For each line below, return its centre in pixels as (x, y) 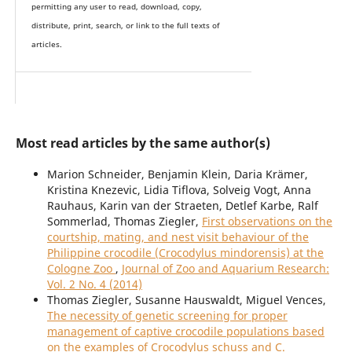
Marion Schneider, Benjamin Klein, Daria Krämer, (177, 174)
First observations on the (267, 222)
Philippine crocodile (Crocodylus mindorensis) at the (185, 253)
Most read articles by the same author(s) (143, 143)
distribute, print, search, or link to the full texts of (125, 25)
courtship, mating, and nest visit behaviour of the (178, 237)
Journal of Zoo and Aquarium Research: (225, 269)
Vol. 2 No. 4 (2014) (94, 284)
